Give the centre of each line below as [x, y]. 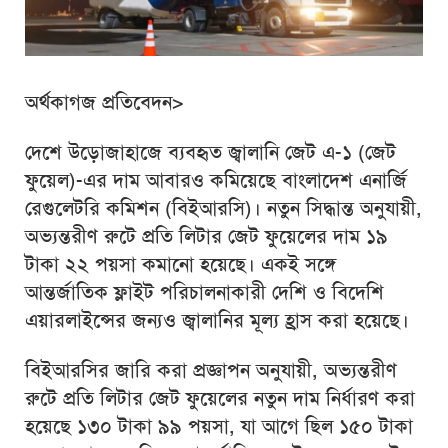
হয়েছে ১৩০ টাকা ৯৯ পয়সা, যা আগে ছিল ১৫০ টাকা [219, 426]
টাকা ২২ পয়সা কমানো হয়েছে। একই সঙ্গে [180, 264]
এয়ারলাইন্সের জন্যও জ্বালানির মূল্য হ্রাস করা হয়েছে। [217, 320]
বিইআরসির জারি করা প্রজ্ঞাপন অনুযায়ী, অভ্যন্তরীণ [211, 370]
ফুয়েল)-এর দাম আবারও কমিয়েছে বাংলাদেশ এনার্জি [216, 180]
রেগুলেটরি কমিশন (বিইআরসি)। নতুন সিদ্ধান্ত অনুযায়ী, [223, 208]
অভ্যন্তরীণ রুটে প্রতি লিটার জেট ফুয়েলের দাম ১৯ [206, 236]
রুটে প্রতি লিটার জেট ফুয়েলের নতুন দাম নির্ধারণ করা [220, 398]
